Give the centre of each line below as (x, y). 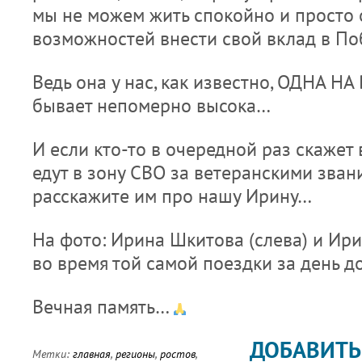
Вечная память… (103, 306)
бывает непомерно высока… (152, 105)
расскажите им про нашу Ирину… (172, 196)
